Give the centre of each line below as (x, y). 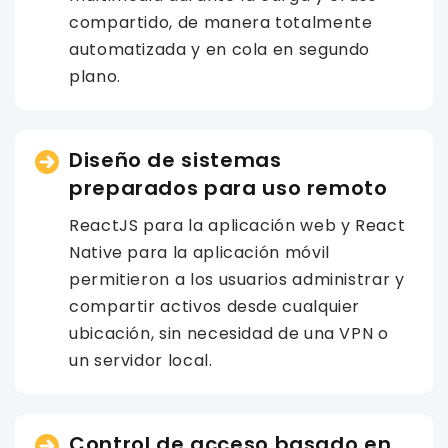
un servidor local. (141, 360)
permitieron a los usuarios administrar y (237, 279)
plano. (95, 76)
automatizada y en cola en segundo (220, 49)
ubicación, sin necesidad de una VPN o (229, 333)
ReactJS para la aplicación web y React (237, 225)
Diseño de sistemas (175, 160)
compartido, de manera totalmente (221, 22)
